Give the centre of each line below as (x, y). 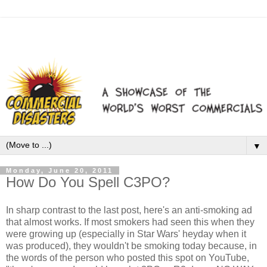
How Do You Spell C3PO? (88, 182)
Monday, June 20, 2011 (60, 170)
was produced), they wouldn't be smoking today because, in (131, 246)
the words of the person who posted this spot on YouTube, (128, 258)
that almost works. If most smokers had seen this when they (130, 222)
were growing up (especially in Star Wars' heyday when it (126, 234)
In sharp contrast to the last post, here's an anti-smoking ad (129, 210)
